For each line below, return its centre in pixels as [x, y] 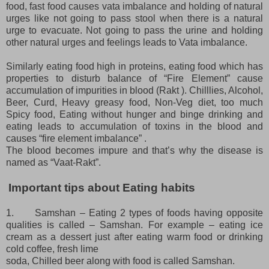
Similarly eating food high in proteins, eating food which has [134, 66]
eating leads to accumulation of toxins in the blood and [134, 126]
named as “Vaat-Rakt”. [53, 162]
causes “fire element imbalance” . [76, 138]
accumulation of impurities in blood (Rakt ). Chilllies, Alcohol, [134, 90]
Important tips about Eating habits [102, 187]
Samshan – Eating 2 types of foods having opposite [149, 213]
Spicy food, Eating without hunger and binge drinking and [134, 114]
